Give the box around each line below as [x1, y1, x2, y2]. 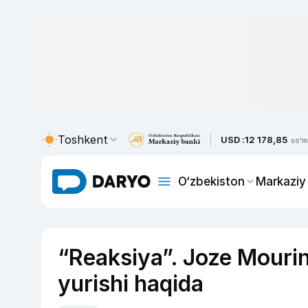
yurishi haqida [58, 270, 203, 297]
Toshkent [58, 133, 108, 146]
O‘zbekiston [178, 174, 245, 188]
